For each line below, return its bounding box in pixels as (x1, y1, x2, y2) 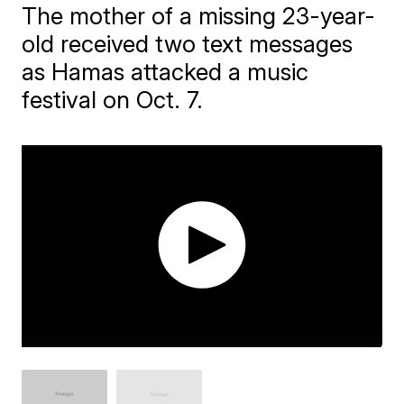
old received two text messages (22, 29, 353, 58)
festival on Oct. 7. (22, 85, 204, 114)
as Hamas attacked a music (22, 57, 309, 86)
